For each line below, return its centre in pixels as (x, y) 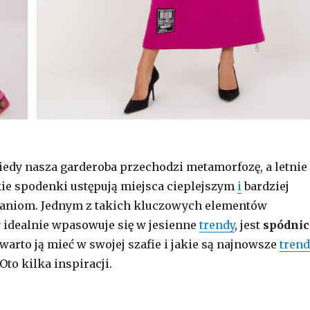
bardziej (265, 186)
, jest (248, 225)
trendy (217, 225)
